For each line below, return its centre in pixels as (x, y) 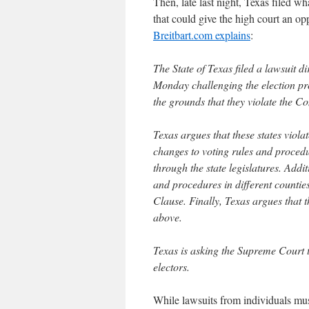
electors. (171, 266)
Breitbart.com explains (202, 34)
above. (168, 217)
